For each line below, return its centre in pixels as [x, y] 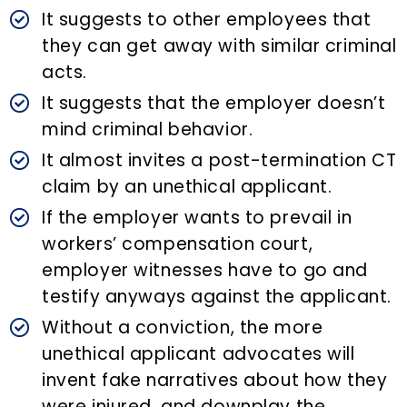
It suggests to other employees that [207, 20]
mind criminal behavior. [148, 130]
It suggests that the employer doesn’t [214, 104]
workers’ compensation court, [178, 244]
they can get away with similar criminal [219, 46]
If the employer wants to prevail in [197, 218]
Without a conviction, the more [183, 328]
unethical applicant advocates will [199, 354]
